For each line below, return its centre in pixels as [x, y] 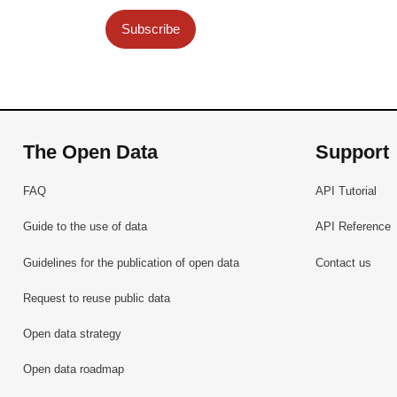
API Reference [353, 227]
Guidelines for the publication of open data [132, 262]
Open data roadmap [74, 370]
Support [352, 152]
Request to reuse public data [97, 298]
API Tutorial [346, 191]
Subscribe [150, 28]
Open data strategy [73, 333]
